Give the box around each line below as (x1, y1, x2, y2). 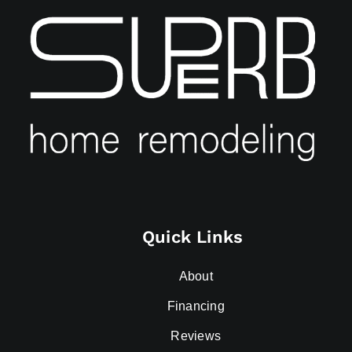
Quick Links (141, 226, 244, 247)
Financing (167, 299, 225, 313)
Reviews (170, 329, 222, 343)
